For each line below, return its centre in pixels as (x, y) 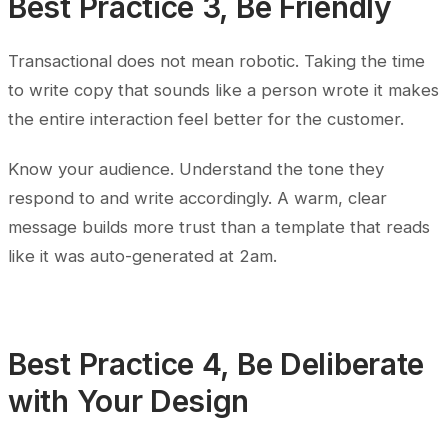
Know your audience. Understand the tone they (196, 169)
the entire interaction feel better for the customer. (206, 119)
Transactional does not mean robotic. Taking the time (216, 61)
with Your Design (129, 401)
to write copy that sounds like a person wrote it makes (223, 90)
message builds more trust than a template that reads (219, 227)
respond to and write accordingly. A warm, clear (197, 198)
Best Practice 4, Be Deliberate (216, 364)
